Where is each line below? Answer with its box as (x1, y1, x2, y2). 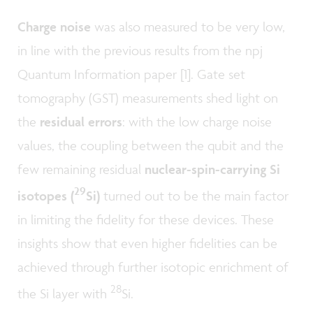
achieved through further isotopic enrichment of (17, 258, 289, 275)
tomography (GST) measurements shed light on (17, 89, 278, 107)
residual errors (40, 113, 122, 131)
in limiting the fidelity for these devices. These (17, 210, 274, 228)
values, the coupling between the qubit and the (17, 137, 284, 154)
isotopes (17, 187, 67, 204)
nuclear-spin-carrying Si (145, 161, 280, 178)
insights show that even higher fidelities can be (17, 234, 277, 252)
